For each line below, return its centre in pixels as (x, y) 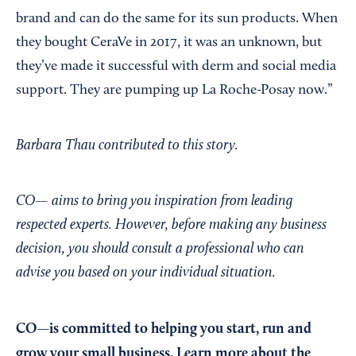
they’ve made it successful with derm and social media (176, 66)
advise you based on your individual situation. (146, 273)
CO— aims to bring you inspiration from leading (154, 201)
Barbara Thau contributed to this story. (127, 145)
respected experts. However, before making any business (171, 225)
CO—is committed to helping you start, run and (164, 329)
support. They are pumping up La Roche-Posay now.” (174, 90)
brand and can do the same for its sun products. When (177, 19)
